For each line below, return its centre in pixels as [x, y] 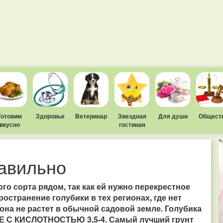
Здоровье [50, 116]
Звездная [132, 116]
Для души [173, 116]
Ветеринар [91, 116]
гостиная [132, 124]
